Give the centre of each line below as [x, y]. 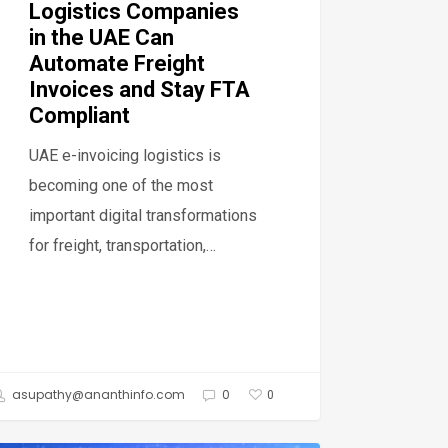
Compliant [80, 115]
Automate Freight [117, 63]
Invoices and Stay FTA [140, 89]
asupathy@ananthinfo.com [97, 395]
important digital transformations [143, 215]
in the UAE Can [102, 37]
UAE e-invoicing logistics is [125, 155]
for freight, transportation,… [123, 245]
